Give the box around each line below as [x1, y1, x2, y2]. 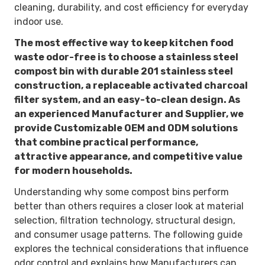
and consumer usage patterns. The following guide [14, 228, 243, 240]
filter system [14, 93, 78, 105]
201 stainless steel [141, 65, 233, 77]
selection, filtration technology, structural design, [14, 214, 235, 226]
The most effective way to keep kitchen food [14, 37, 234, 49]
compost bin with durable [14, 65, 141, 77]
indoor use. [14, 15, 63, 27]
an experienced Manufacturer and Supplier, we [14, 108, 244, 119]
